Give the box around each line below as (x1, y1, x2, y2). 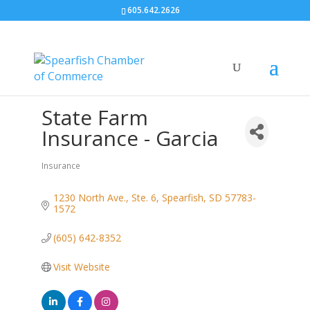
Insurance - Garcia (41, 124, 218, 152)
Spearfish (162, 191, 204, 204)
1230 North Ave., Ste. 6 (53, 191, 157, 204)
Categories (40, 165, 98, 180)
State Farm (41, 103, 148, 131)
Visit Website (53, 260, 111, 273)
